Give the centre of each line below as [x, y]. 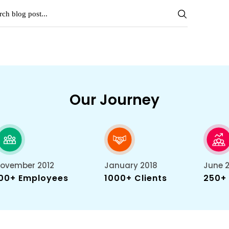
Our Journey [114, 100]
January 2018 [131, 165]
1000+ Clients [136, 178]
